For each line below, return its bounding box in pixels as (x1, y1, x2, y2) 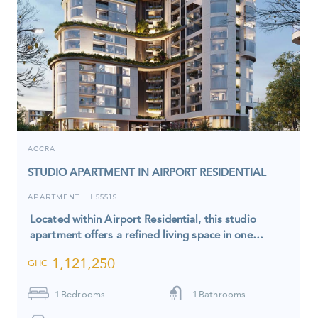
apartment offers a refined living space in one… (30, 228, 263, 241)
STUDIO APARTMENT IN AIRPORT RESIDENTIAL (28, 165, 266, 179)
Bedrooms (61, 288, 105, 300)
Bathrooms (199, 288, 246, 300)
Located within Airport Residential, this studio (30, 212, 256, 226)
